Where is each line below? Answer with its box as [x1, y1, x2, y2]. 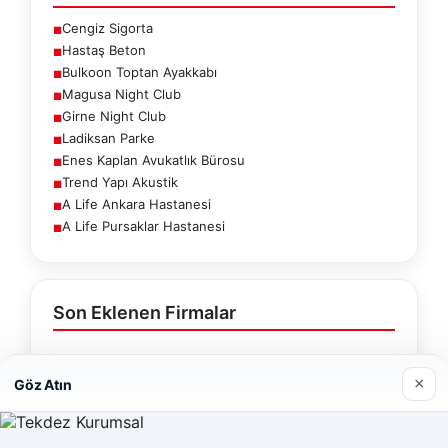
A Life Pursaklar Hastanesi [62, 217, 225, 234]
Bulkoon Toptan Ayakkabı [62, 63, 217, 80]
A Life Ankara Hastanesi [62, 195, 211, 212]
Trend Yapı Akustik [62, 173, 178, 190]
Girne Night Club [62, 107, 166, 124]
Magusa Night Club [62, 85, 181, 102]
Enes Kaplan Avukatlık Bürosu [62, 151, 245, 168]
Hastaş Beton [62, 41, 146, 58]
